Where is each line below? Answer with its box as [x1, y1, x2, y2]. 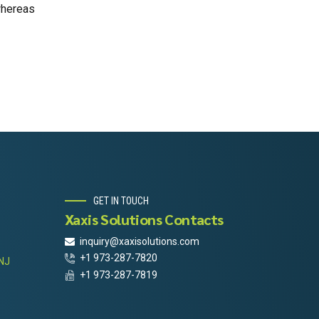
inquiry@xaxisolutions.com [80, 235, 199, 247]
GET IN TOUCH [93, 195, 149, 207]
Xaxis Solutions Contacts [65, 209, 224, 229]
